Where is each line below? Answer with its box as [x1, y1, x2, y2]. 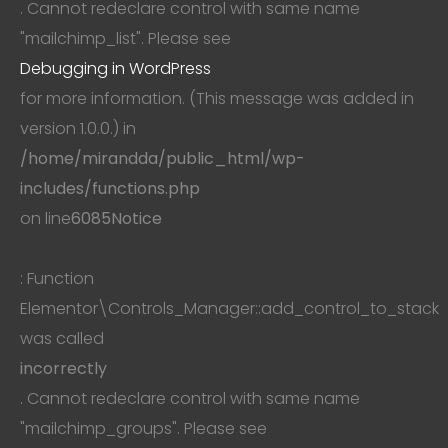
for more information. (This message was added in [20, 86, 414, 110]
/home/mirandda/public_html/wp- [20, 146, 305, 170]
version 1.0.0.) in [20, 116, 136, 140]
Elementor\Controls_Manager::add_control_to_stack [20, 296, 439, 320]
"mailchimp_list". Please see [20, 26, 231, 50]
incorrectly [20, 356, 107, 380]
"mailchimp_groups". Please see [20, 416, 267, 440]
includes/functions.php [20, 176, 200, 200]
